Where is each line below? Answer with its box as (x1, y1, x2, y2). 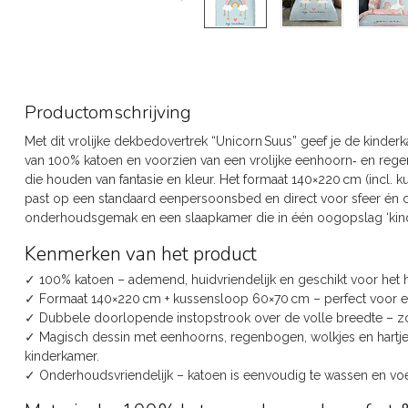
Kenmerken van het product (25, 240, 257, 267)
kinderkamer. (25, 348, 99, 363)
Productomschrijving (25, 100, 191, 125)
